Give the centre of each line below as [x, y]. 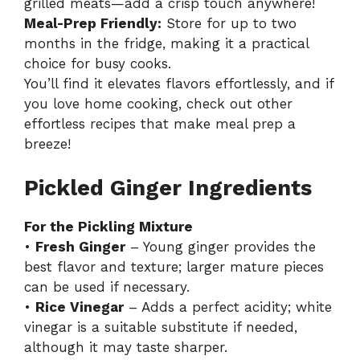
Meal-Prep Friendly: [93, 24]
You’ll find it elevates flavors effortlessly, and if [179, 84]
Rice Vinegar [80, 307]
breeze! [47, 144]
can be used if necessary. [107, 286]
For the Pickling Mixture [108, 226]
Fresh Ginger [80, 246]
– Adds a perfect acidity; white [228, 307]
